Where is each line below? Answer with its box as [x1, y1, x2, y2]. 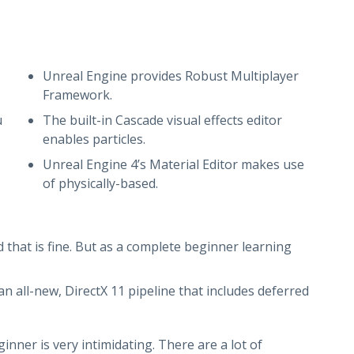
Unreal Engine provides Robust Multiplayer [42, 66, 299, 85]
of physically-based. [42, 174, 158, 192]
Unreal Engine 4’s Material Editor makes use [42, 155, 304, 173]
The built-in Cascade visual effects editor [42, 111, 282, 129]
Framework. [42, 85, 112, 104]
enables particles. [42, 130, 145, 148]
